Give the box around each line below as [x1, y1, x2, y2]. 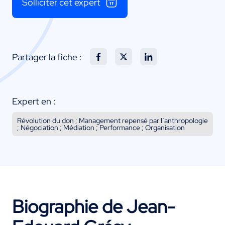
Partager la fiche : [12, 51, 82, 63]
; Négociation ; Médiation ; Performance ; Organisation [17, 123, 185, 133]
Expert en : [12, 95, 56, 107]
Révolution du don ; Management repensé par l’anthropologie [17, 116, 208, 126]
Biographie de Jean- [12, 194, 175, 219]
